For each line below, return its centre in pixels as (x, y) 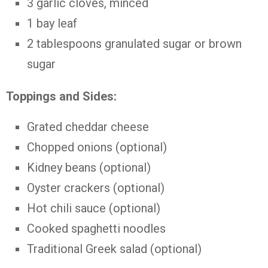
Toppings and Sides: (61, 96)
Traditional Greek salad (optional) (114, 249)
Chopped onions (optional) (97, 147)
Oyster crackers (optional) (96, 188)
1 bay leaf (52, 23)
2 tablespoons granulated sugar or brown (134, 44)
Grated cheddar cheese (88, 127)
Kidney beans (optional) (89, 167)
